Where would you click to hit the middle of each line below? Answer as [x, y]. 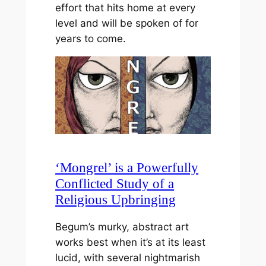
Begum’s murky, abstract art [122, 227]
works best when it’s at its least [131, 243]
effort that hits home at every [126, 8]
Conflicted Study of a [115, 183]
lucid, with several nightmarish [128, 258]
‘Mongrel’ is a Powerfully [127, 167]
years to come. [91, 39]
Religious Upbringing [116, 199]
